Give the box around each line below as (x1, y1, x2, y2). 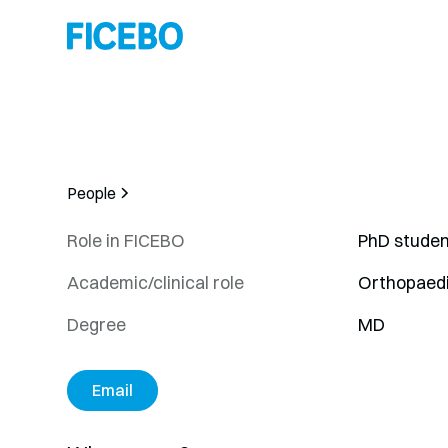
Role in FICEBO (67, 230, 186, 252)
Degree (67, 314, 127, 336)
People (67, 183, 117, 203)
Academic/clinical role (67, 272, 245, 294)
